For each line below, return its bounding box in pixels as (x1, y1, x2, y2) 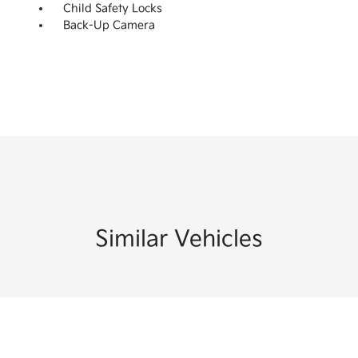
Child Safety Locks (62, 2, 162, 16)
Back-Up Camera (62, 18, 155, 33)
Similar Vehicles (95, 226, 263, 253)
